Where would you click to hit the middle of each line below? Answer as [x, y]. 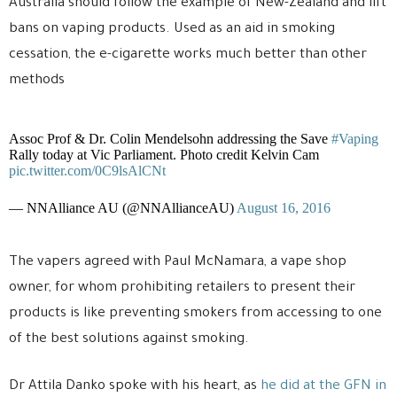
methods [37, 81]
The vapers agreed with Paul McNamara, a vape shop [178, 262]
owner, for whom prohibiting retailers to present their [182, 288]
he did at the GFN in [323, 386]
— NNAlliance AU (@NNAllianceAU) [123, 207]
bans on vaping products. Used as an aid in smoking [172, 29]
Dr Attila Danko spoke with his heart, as [135, 386]
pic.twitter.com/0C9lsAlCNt [87, 170]
